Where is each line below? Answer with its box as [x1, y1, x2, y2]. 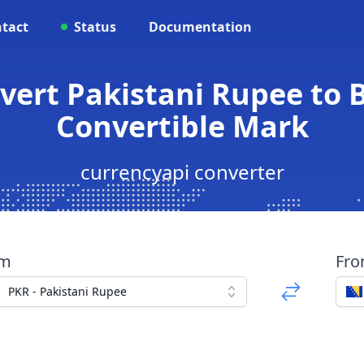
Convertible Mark [55, 106, 309, 146]
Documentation [149, 18, 252, 36]
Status [74, 18, 116, 36]
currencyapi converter [80, 158, 284, 185]
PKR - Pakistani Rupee [7, 284, 127, 299]
